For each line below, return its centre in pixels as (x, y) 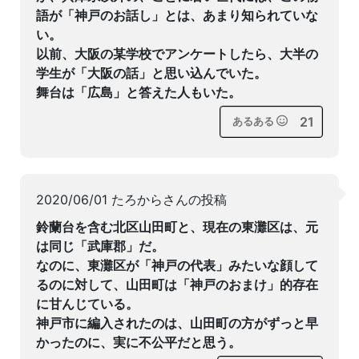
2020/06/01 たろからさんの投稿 (131, 200)
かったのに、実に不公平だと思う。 (139, 342)
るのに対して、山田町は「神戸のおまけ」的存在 (177, 284)
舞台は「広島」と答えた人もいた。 (139, 92)
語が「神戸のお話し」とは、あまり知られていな (177, 15)
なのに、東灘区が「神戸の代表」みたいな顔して (177, 265)
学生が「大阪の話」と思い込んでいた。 (151, 73)
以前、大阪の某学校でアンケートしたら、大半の (177, 54)
